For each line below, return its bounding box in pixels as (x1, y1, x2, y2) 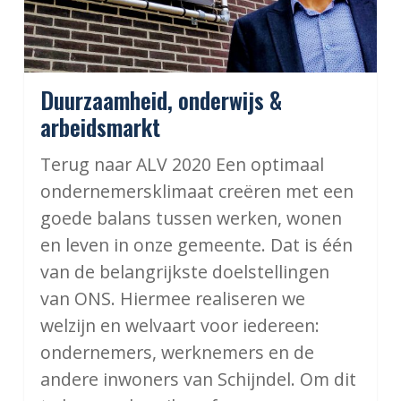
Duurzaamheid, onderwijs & (39, 83, 282, 117)
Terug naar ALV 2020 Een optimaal (39, 152, 324, 177)
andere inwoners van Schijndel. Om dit (39, 367, 356, 392)
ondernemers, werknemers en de (39, 340, 314, 365)
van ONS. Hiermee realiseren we (39, 286, 305, 311)
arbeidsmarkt (39, 110, 160, 144)
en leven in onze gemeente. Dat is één (39, 233, 353, 258)
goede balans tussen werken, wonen (39, 206, 342, 231)
